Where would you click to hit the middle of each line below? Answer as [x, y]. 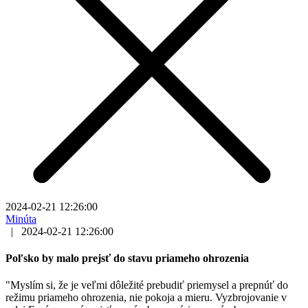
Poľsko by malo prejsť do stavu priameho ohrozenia [127, 258]
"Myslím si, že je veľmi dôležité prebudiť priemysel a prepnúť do [147, 285]
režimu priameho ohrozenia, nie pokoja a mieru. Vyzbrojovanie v [146, 298]
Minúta [21, 219]
